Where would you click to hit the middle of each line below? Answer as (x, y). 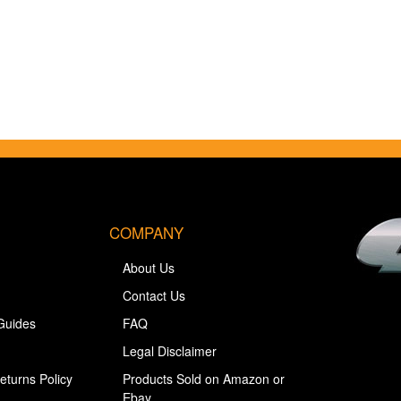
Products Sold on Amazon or (204, 379)
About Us (149, 268)
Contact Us (154, 295)
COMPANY (146, 232)
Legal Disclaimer (170, 351)
